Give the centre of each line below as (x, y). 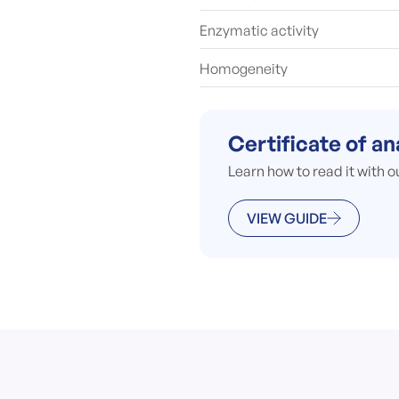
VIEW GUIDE (287, 218)
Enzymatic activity (259, 30)
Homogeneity (244, 69)
